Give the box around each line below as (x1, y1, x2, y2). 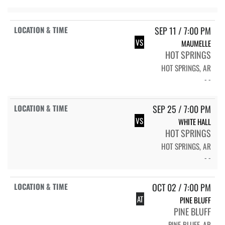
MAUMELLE (181, 37, 211, 49)
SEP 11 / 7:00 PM (155, 24, 211, 37)
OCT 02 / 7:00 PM (152, 180, 211, 194)
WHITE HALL (178, 116, 211, 127)
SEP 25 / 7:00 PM (153, 102, 211, 116)
